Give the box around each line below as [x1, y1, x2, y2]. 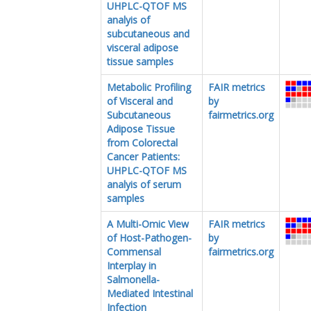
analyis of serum [107, 177, 181, 191]
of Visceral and [107, 94, 173, 108]
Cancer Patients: [107, 149, 180, 163]
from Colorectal [107, 135, 178, 149]
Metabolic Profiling [107, 80, 191, 94]
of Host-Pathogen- [107, 230, 192, 244]
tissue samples [107, 54, 174, 68]
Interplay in [107, 258, 156, 272]
